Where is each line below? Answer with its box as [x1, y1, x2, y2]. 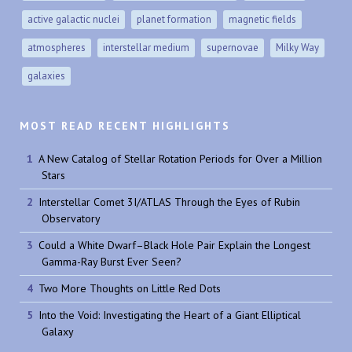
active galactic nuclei [27, 12, 119, 26]
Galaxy [42, 324, 74, 339]
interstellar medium [102, 40, 189, 54]
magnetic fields [228, 12, 296, 26]
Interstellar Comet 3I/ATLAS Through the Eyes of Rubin [38, 194, 300, 209]
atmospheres [27, 40, 86, 54]
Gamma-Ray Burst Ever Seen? [42, 254, 181, 269]
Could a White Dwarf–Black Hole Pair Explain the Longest [38, 237, 310, 252]
